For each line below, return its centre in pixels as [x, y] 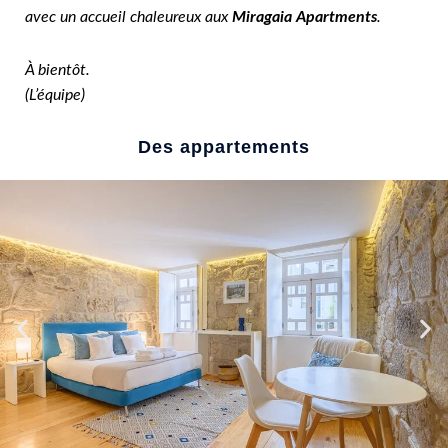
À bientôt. [57, 70]
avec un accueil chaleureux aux [126, 17]
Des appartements [224, 147]
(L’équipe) [55, 95]
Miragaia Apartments [302, 17]
